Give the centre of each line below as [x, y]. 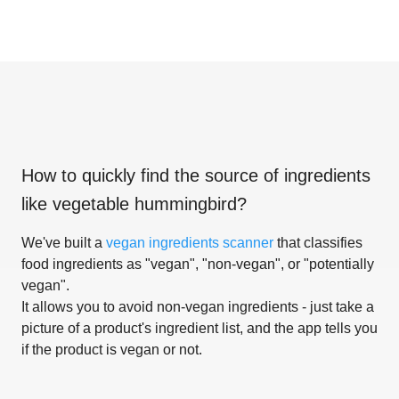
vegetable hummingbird [145, 204]
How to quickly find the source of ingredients [196, 175]
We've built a [64, 242]
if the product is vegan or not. [112, 349]
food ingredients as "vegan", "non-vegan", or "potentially [198, 264]
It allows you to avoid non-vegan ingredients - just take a [198, 306]
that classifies [318, 242]
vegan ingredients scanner [190, 242]
